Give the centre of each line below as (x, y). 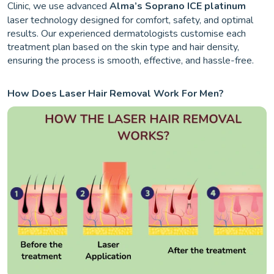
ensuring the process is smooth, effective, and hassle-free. (131, 60)
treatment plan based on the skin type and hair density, (123, 47)
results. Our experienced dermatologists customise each (127, 33)
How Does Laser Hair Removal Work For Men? (116, 93)
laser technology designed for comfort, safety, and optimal (130, 20)
